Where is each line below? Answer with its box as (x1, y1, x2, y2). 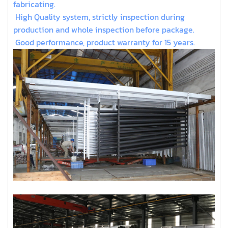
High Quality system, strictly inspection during (13, 10, 185, 23)
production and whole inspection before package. (13, 23, 194, 36)
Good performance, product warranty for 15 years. (13, 36, 195, 48)
